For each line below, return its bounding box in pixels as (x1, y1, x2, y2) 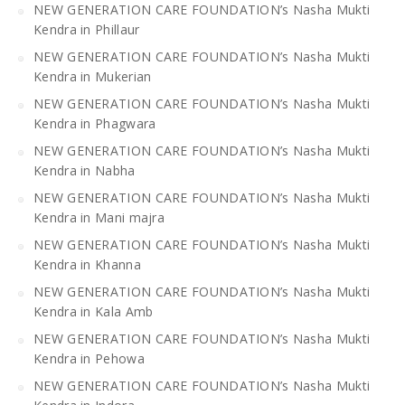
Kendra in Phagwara (33, 114, 156, 132)
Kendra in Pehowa (33, 349, 145, 367)
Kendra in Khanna (33, 255, 141, 273)
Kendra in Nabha (33, 161, 136, 179)
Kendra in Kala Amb (33, 302, 154, 320)
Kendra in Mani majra (33, 208, 165, 226)
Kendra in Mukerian (33, 67, 152, 85)
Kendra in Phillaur (33, 20, 140, 38)
